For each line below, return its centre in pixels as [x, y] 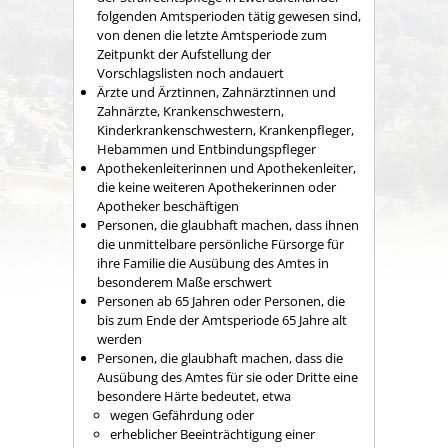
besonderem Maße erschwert [184, 281]
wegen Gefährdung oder [182, 414]
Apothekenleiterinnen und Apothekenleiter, [226, 167]
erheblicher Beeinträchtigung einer [212, 433]
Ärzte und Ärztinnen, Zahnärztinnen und [216, 91]
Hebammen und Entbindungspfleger [206, 148]
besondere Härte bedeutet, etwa [194, 395]
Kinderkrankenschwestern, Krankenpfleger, [225, 129]
